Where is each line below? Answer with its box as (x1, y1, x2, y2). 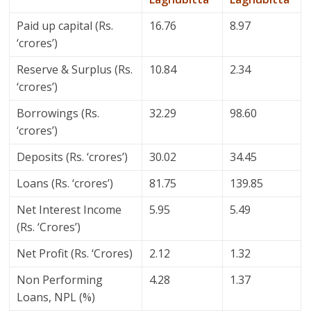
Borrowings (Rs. (17, 106, 100, 121)
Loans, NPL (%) (17, 289, 96, 305)
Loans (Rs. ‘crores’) (17, 176, 114, 192)
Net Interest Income (17, 202, 122, 218)
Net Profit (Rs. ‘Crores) (17, 246, 133, 262)
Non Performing (17, 272, 103, 288)
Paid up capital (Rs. (17, 18, 114, 34)
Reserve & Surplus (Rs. (17, 62, 133, 78)
